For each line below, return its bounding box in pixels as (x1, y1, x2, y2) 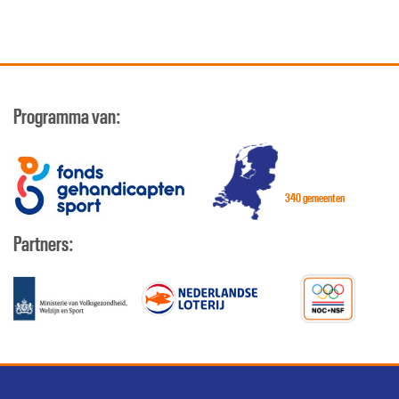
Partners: (13, 234, 74, 256)
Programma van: (13, 107, 121, 128)
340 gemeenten (285, 191, 346, 205)
